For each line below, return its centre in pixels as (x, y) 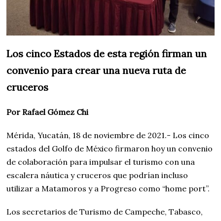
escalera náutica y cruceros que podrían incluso (97, 175)
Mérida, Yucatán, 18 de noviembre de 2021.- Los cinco (108, 135)
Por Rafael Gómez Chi (48, 112)
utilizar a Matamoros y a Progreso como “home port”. (108, 188)
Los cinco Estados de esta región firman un (107, 53)
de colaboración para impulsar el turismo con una (101, 162)
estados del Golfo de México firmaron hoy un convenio (110, 148)
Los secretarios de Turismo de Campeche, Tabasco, (105, 211)
